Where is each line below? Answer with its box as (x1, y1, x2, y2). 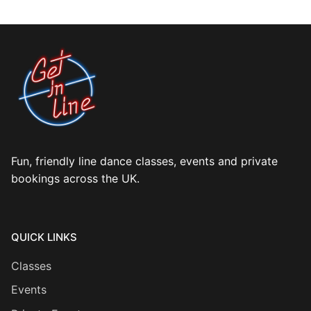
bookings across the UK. (11, 171, 140, 185)
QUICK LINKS (11, 230, 77, 244)
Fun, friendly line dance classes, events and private (11, 153, 278, 168)
